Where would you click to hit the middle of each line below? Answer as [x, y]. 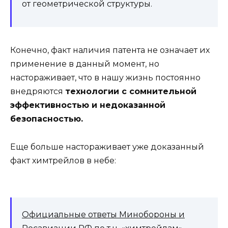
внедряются [38, 92]
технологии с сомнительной [131, 92]
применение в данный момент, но [85, 64]
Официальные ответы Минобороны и [103, 214]
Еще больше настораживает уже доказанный [107, 147]
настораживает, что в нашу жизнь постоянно [105, 78]
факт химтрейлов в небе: [63, 160]
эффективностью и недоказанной [88, 105]
